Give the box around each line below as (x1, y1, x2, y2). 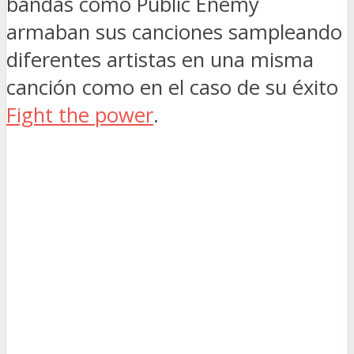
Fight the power (6, 100, 153, 129)
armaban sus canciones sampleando (6, 17, 342, 46)
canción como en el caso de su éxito (6, 73, 338, 101)
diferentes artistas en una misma (6, 45, 314, 73)
